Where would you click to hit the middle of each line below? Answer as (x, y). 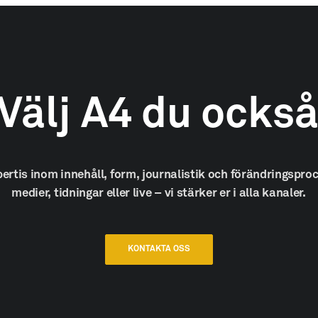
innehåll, (84, 175)
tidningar (78, 194)
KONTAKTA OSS (159, 249)
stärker (197, 194)
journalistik (174, 175)
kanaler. (284, 194)
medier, (32, 194)
